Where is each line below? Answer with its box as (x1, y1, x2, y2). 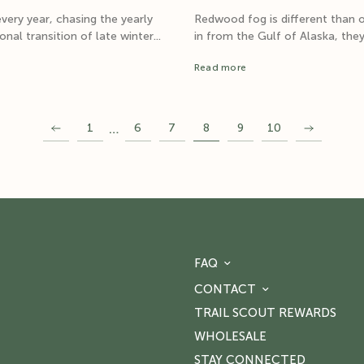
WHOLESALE (194, 328, 266, 344)
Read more (194, 61, 247, 73)
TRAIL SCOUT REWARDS (194, 305, 336, 320)
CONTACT (194, 281, 256, 297)
